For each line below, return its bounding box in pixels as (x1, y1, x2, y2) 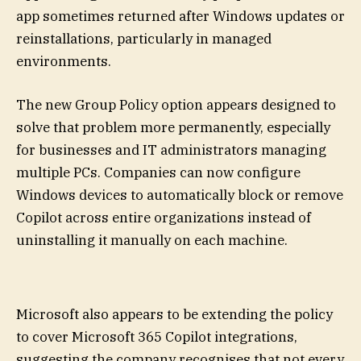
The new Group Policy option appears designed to (16, 96, 336, 114)
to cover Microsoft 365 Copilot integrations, (16, 327, 297, 346)
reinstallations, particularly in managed (16, 29, 272, 48)
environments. (16, 52, 111, 70)
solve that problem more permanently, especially (16, 118, 330, 137)
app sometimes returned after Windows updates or (16, 6, 345, 25)
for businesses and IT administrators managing (16, 141, 326, 160)
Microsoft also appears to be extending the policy (16, 305, 333, 323)
